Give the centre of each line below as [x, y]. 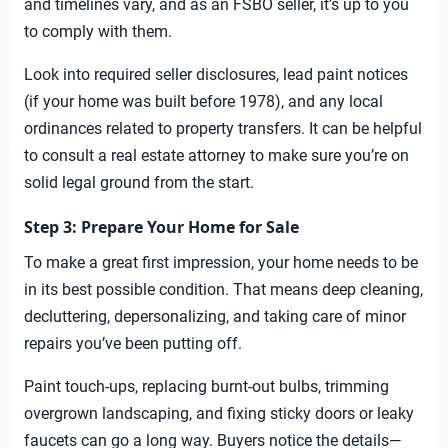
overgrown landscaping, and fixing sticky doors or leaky [219, 414]
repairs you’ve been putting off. [133, 344]
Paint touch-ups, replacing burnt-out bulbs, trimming [206, 387]
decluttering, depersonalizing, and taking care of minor [215, 317]
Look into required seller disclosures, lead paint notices [216, 75]
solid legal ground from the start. [139, 183]
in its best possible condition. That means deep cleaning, [223, 290]
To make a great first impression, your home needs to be [221, 263]
